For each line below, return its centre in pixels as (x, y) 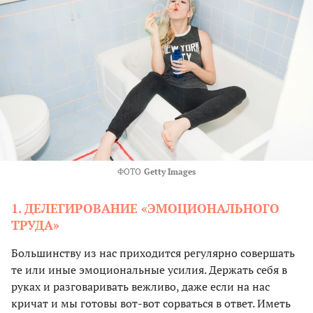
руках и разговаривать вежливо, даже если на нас (140, 287)
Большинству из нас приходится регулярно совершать (153, 253)
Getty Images (170, 172)
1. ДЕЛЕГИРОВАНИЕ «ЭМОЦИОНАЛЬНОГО (145, 209)
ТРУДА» (35, 225)
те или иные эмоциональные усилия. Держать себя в (149, 270)
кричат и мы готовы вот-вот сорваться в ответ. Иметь (151, 304)
